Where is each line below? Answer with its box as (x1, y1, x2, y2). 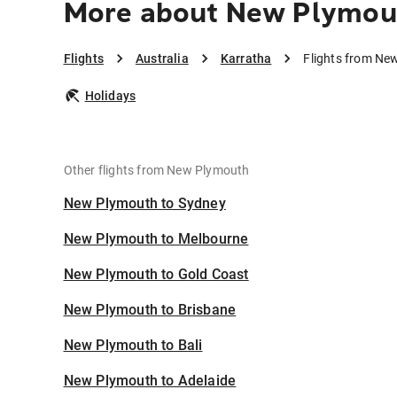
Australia (135, 51, 189, 66)
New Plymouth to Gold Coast (63, 266, 249, 284)
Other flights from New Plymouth (63, 163, 250, 178)
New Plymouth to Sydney (63, 195, 226, 213)
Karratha (220, 51, 272, 66)
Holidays (84, 89, 136, 104)
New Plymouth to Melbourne (63, 230, 249, 248)
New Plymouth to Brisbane (63, 301, 237, 319)
